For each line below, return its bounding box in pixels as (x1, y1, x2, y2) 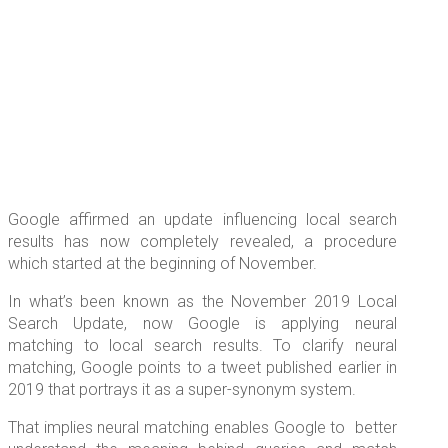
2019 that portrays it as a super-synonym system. (8, 380, 356, 400)
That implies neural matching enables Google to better (8, 418, 397, 438)
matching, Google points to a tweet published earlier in (8, 358, 397, 378)
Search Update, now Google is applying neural (8, 314, 397, 334)
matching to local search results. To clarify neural (8, 336, 397, 356)
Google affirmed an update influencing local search (8, 210, 397, 230)
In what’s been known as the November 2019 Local (8, 292, 397, 312)
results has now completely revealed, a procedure (8, 232, 397, 252)
